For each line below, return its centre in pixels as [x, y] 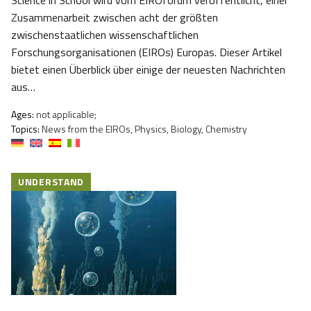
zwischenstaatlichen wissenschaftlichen [105, 35]
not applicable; [65, 115]
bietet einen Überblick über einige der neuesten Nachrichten [148, 70]
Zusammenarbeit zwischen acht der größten [115, 18]
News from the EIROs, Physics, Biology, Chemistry [143, 129]
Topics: [25, 129]
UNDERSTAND [51, 182]
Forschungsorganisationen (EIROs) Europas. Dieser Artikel [146, 52]
